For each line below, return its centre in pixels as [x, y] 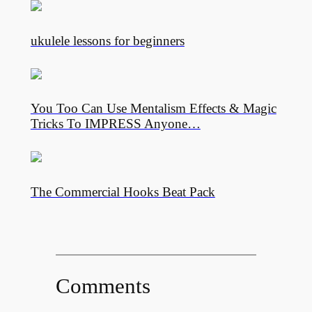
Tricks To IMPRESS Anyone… [115, 124]
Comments [103, 286]
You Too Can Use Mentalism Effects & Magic [153, 109]
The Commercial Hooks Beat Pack [123, 192]
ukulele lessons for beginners [107, 40]
